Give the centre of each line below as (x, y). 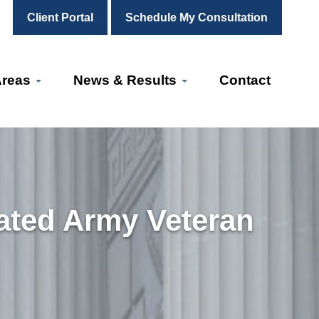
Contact (245, 80)
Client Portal (60, 17)
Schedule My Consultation (197, 17)
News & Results (127, 80)
